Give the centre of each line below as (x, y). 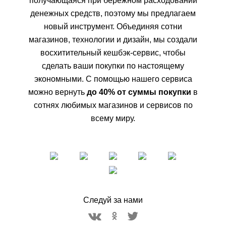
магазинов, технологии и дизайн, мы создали (113, 40)
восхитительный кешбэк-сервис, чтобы (113, 53)
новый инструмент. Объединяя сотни (113, 27)
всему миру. (113, 119)
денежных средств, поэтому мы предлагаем (113, 14)
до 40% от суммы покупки (139, 92)
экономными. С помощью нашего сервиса (113, 79)
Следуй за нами (113, 200)
